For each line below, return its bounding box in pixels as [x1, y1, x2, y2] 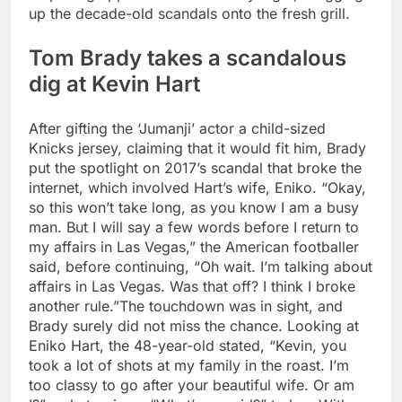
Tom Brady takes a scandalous [29, 45, 346, 72]
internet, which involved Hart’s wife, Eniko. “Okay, [29, 179, 366, 197]
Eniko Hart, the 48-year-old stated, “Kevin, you [29, 336, 346, 355]
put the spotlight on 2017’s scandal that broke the [29, 159, 362, 178]
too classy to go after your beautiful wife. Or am [29, 376, 354, 395]
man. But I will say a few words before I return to [29, 218, 359, 237]
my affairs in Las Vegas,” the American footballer [29, 238, 359, 257]
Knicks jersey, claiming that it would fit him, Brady [29, 139, 366, 158]
